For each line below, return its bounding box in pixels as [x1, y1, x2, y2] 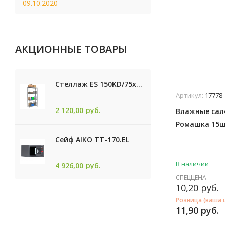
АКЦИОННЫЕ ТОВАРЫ [15, 42, 127, 56]
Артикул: [176, 91, 205, 100]
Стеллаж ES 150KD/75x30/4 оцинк [136, 79, 142, 89]
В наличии [176, 159, 209, 168]
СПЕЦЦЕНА [176, 173, 206, 182]
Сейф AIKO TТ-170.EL [55, 134, 129, 144]
